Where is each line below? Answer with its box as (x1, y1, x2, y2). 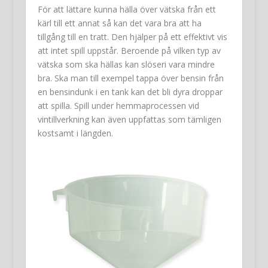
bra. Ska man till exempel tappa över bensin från (37, 72, 224, 84)
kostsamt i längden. (37, 127, 113, 139)
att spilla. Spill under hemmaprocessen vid (37, 99, 199, 111)
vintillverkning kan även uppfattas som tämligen (37, 113, 221, 125)
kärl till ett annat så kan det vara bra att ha (37, 17, 202, 29)
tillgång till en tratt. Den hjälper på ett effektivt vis (37, 31, 227, 42)
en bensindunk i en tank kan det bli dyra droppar (37, 86, 223, 98)
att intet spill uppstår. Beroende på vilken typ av (37, 44, 221, 56)
